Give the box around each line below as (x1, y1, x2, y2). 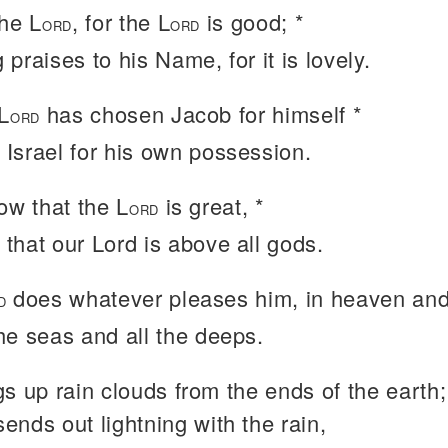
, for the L (71, 6, 171, 37)
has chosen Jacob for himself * (39, 98, 363, 129)
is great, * (158, 190, 265, 221)
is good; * (200, 6, 305, 37)
